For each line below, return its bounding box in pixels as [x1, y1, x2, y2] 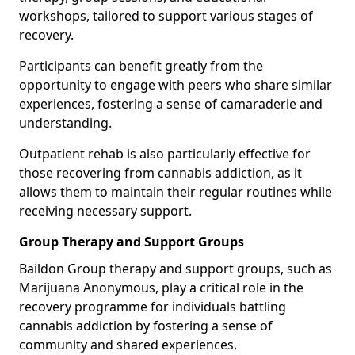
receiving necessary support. [19, 202, 192, 219]
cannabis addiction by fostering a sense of [19, 317, 273, 334]
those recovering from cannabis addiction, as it [19, 164, 302, 181]
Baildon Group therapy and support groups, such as [19, 260, 332, 277]
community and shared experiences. [19, 336, 237, 353]
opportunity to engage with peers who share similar [19, 76, 332, 94]
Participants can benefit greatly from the [19, 57, 263, 74]
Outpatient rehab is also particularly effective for [19, 145, 311, 162]
